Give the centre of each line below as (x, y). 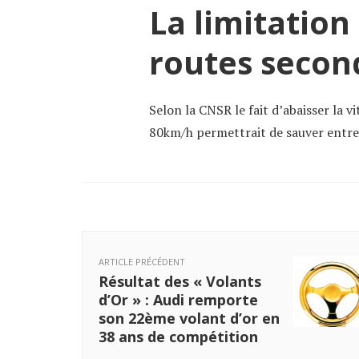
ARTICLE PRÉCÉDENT (142, 261)
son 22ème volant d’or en (189, 318)
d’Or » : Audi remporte (178, 299)
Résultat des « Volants (180, 281)
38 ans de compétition (178, 336)
